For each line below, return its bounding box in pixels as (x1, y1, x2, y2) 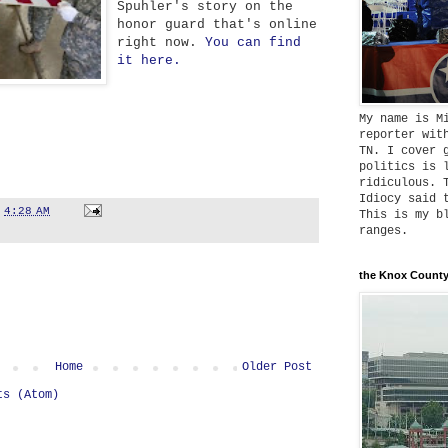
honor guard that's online (117, 16, 317, 32)
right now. (117, 34, 205, 50)
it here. (117, 52, 181, 68)
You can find (205, 34, 301, 50)
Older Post (242, 359, 312, 374)
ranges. (359, 224, 408, 238)
